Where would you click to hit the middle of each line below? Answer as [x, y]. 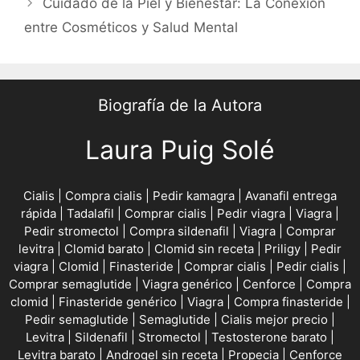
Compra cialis [104, 196]
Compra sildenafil [179, 231]
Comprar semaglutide [70, 284]
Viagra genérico [187, 284]
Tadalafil [90, 213]
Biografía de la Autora [180, 105]
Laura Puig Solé [180, 149]
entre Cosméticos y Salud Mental [131, 27]
